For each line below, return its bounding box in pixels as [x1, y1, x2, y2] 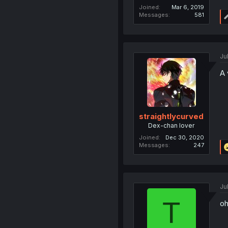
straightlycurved [139, 111, 204, 121]
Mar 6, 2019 [171, 4, 204, 11]
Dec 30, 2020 [165, 133, 204, 141]
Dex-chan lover [148, 121, 195, 129]
